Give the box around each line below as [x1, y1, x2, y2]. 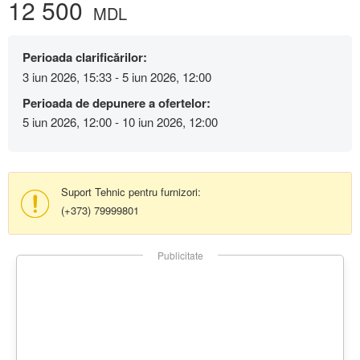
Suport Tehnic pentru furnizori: [61, 184, 201, 200]
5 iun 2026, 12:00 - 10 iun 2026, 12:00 [22, 113, 218, 131]
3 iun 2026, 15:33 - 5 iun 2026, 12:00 [22, 67, 211, 85]
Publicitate [157, 248, 203, 263]
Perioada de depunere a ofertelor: [22, 93, 211, 112]
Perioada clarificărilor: [22, 48, 147, 67]
